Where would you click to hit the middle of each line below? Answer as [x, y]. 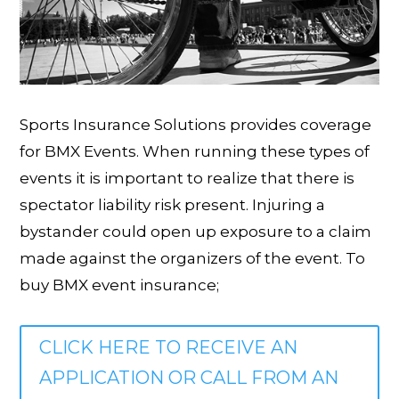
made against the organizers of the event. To [193, 259]
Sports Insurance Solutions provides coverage [196, 125]
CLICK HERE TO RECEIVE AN [169, 348]
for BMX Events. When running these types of [195, 152]
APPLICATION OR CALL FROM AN [189, 378]
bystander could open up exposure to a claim [196, 232]
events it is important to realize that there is [187, 179]
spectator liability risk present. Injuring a [173, 205]
